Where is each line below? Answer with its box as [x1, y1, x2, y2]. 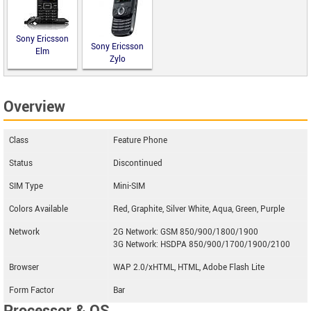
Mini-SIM [113, 180, 145, 192]
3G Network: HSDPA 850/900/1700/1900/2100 [113, 239, 290, 251]
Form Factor [9, 285, 54, 296]
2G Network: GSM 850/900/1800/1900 [113, 226, 258, 238]
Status [9, 158, 33, 169]
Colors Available [9, 203, 68, 215]
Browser [9, 262, 39, 274]
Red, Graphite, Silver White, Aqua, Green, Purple [113, 203, 285, 215]
